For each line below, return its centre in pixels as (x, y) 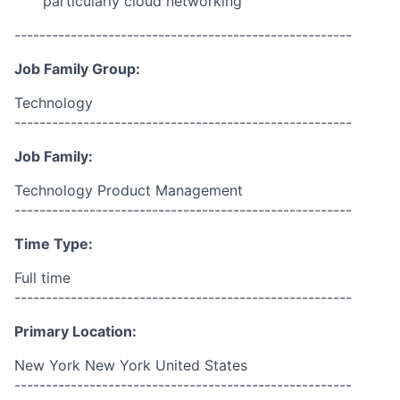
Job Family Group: (77, 69)
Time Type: (54, 244)
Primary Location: (75, 331)
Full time (42, 278)
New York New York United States (131, 365)
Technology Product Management (129, 190)
